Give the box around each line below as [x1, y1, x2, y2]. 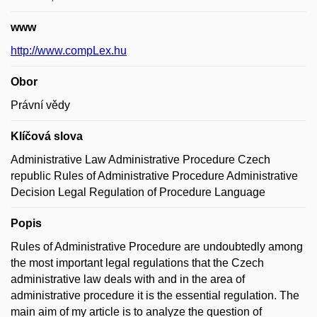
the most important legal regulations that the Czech [11, 257, 264, 269]
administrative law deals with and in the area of [11, 273, 245, 285]
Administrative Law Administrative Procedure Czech [11, 154, 270, 166]
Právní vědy [11, 99, 70, 111]
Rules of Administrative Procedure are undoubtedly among [11, 241, 303, 253]
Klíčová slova [11, 130, 83, 142]
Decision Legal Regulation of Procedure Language [11, 186, 265, 198]
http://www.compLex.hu [11, 45, 127, 57]
